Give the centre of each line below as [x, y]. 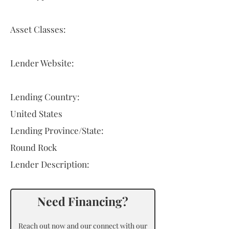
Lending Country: [45, 97]
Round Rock [33, 147]
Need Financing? [83, 201]
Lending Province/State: [57, 130]
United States [36, 113]
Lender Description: [50, 164]
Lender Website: [42, 63]
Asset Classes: [38, 29]
